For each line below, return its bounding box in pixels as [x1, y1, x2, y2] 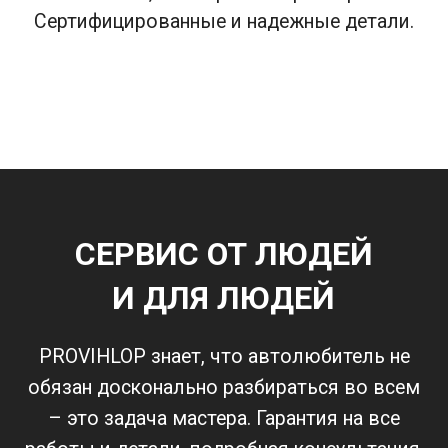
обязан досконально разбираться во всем [28, 376, 420, 400]
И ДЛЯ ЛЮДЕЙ [112, 279, 336, 318]
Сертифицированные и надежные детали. [34, 10, 414, 34]
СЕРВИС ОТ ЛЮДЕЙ [74, 235, 373, 274]
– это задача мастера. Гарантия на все [48, 407, 400, 431]
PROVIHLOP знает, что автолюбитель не [38, 345, 410, 369]
